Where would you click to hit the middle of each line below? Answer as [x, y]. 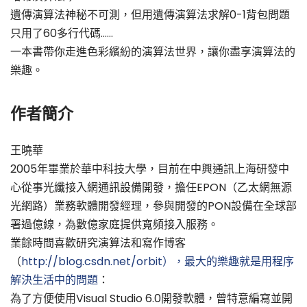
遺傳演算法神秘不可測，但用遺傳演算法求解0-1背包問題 [150, 15]
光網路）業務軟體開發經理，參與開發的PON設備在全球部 [153, 206]
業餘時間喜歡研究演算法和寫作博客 [98, 243]
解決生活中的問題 [54, 280]
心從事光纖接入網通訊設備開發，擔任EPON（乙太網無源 [151, 187]
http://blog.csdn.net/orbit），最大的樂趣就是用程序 [158, 261]
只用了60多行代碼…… [62, 34]
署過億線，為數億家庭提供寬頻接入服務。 [114, 224]
